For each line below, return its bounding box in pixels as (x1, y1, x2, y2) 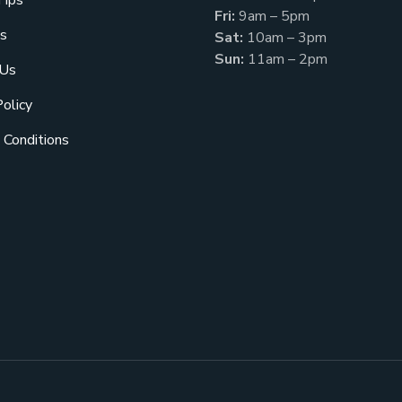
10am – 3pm (243, 28, 327, 48)
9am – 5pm (235, 6, 310, 26)
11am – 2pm (244, 49, 328, 69)
